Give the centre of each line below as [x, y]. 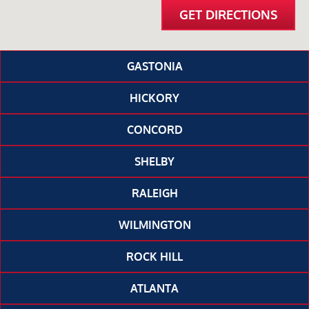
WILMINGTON [154, 225]
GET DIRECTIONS [228, 15]
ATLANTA [154, 289]
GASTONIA [154, 67]
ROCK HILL [154, 257]
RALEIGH [154, 193]
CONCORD [154, 130]
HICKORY [154, 98]
